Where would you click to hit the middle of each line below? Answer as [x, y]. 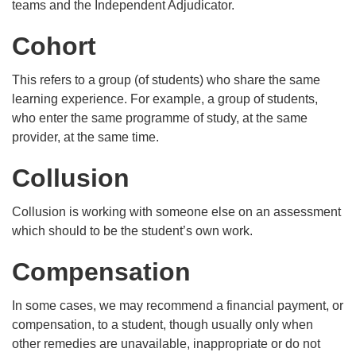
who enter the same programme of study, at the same [160, 118]
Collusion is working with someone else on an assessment [176, 212]
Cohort [54, 46]
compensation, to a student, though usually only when [163, 325]
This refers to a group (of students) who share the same [166, 80]
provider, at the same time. [85, 137]
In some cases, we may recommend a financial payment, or [178, 306]
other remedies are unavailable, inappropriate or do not [166, 344]
